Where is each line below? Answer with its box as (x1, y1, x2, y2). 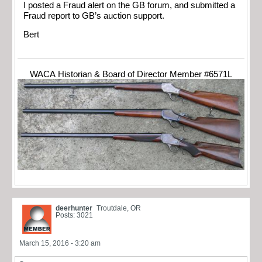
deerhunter (56, 204, 92, 213)
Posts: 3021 (56, 211, 93, 220)
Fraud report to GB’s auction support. (23, 11, 164, 20)
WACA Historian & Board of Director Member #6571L (30, 69, 232, 79)
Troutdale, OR (96, 204, 141, 213)
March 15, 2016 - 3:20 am (19, 239, 101, 248)
